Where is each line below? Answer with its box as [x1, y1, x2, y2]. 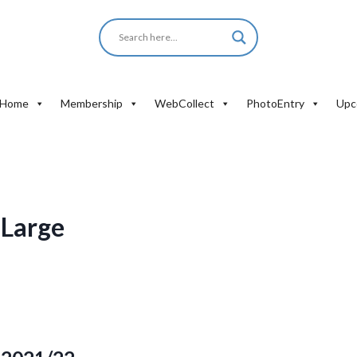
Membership [61, 96, 123, 110]
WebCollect [155, 96, 214, 110]
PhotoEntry [246, 96, 304, 110]
